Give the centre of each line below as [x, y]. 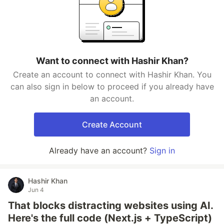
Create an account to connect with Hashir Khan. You [112, 74]
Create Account [112, 124]
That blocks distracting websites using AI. [110, 205]
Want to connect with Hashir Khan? [112, 61]
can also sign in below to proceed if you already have [112, 86]
